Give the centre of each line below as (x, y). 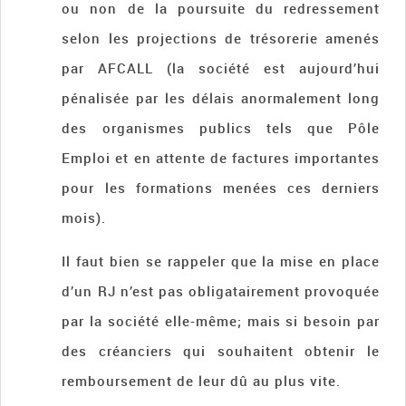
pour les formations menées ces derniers (221, 188)
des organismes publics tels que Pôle (221, 128)
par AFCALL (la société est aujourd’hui (221, 68)
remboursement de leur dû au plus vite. (202, 381)
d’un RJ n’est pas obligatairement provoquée (221, 291)
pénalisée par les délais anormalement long (221, 98)
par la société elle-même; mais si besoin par (221, 321)
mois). (84, 218)
